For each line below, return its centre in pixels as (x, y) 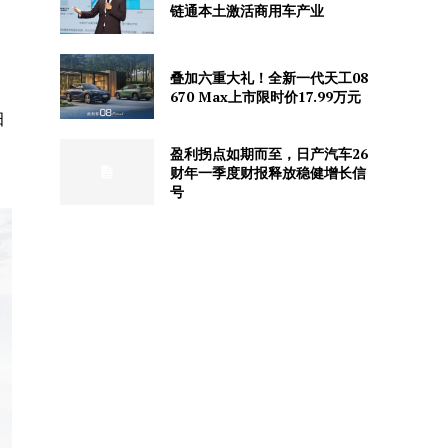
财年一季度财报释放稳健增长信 (267, 172)
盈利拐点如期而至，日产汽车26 (268, 153)
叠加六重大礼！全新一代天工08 (268, 77)
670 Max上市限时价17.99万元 (265, 96)
